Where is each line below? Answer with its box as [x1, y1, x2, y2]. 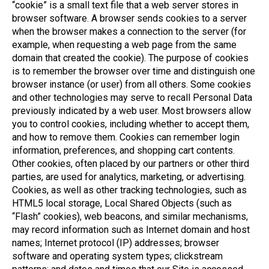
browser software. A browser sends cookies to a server [12, 13, 247, 24]
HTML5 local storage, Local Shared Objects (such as [12, 198, 232, 209]
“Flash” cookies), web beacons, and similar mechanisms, [12, 211, 248, 222]
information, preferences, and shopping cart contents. [12, 145, 235, 156]
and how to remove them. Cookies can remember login [12, 131, 240, 143]
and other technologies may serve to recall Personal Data [12, 92, 252, 103]
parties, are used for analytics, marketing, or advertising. [12, 171, 246, 183]
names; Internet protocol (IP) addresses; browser [12, 237, 219, 249]
